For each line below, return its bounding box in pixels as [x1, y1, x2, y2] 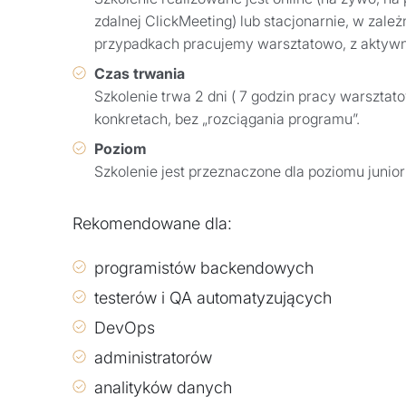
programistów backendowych [94, 257, 314, 277]
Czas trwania [94, 63, 185, 82]
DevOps [94, 317, 155, 337]
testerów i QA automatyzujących [94, 287, 332, 307]
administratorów [94, 347, 212, 367]
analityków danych [94, 377, 232, 397]
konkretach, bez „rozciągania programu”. [94, 109, 360, 128]
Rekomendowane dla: [72, 213, 232, 233]
